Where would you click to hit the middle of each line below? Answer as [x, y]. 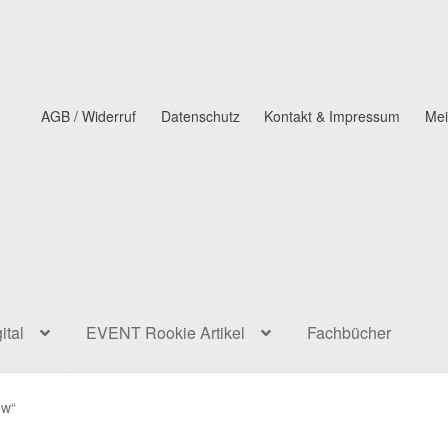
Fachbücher [349, 333]
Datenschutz [200, 116]
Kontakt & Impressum [332, 116]
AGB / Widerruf [89, 116]
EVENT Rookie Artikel [166, 333]
